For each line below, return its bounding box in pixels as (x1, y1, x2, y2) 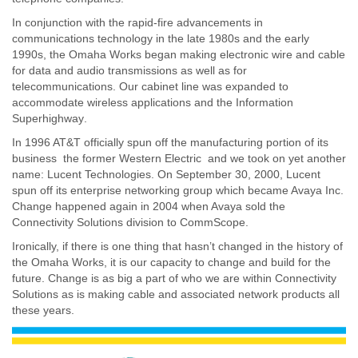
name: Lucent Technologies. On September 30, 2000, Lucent (12, 167, 320, 181)
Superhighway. (12, 111, 87, 125)
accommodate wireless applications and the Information (12, 95, 293, 109)
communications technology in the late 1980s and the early (12, 31, 309, 45)
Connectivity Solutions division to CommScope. (12, 215, 249, 229)
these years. (12, 303, 74, 316)
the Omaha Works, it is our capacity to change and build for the (12, 255, 331, 268)
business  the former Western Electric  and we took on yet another (12, 151, 346, 165)
